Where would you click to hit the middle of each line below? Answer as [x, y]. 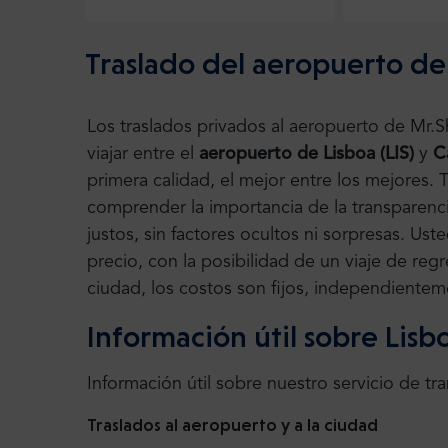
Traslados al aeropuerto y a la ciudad [232, 425]
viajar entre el [143, 154]
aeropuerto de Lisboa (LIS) [309, 154]
